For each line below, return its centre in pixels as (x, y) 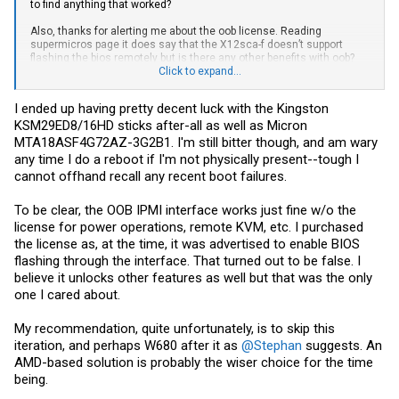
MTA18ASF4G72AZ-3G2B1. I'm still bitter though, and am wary (196, 142)
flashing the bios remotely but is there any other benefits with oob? (192, 58)
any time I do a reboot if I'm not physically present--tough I (187, 159)
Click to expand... (200, 72)
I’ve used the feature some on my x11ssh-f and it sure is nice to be (194, 72)
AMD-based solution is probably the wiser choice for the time (194, 362)
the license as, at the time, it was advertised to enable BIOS (187, 244)
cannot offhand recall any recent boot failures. (151, 176)
